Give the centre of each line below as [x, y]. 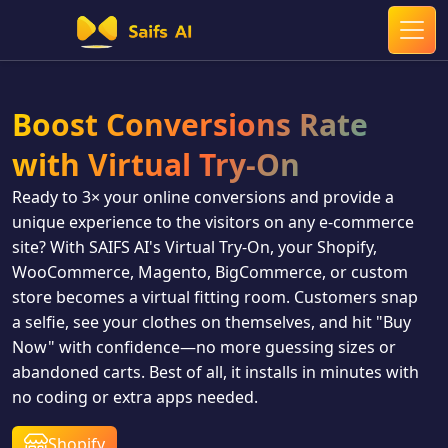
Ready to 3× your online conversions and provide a [203, 197]
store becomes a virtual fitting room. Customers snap [215, 297]
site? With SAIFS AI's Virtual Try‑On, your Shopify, [194, 247]
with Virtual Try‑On [156, 164]
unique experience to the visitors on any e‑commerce [213, 222]
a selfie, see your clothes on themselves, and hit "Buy [211, 322]
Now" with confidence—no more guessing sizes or [204, 347]
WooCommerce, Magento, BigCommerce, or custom [210, 272]
